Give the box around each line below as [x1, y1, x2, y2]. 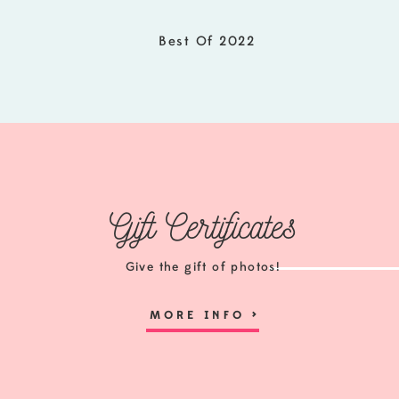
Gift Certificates [109, 204, 297, 248]
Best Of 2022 [159, 33, 255, 50]
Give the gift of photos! [125, 259, 281, 274]
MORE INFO [150, 308, 253, 322]
